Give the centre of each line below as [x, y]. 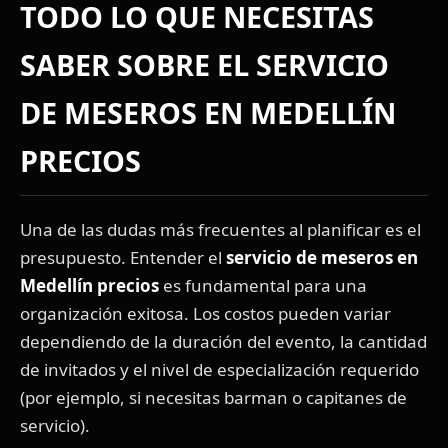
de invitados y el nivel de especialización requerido [219, 370]
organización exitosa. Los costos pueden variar [205, 314]
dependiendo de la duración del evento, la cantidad [223, 342]
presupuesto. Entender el [123, 258]
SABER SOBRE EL [138, 65]
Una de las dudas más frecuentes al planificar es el [220, 230]
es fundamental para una [263, 286]
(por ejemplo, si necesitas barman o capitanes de [213, 398]
